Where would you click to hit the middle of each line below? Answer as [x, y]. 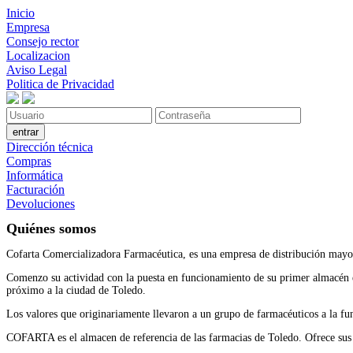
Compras [29, 161]
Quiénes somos [51, 229]
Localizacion [38, 56]
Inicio [20, 13]
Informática [35, 175]
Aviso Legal [37, 70]
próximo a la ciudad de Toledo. [76, 291]
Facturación [35, 190]
